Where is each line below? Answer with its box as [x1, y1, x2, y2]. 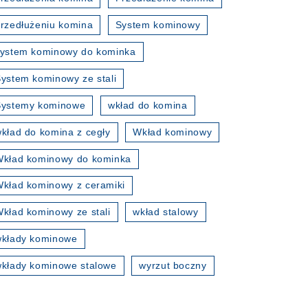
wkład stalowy [133, 206, 199, 218]
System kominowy [115, 19, 201, 30]
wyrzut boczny [139, 260, 207, 272]
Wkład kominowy [133, 126, 212, 137]
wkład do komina [107, 99, 188, 111]
